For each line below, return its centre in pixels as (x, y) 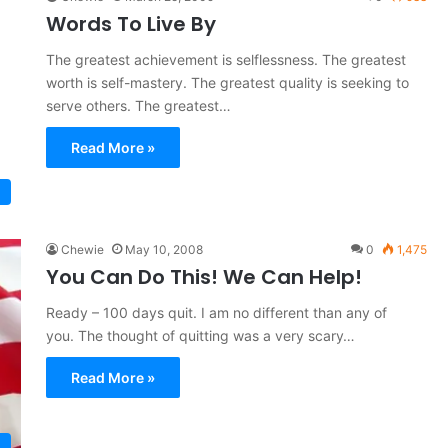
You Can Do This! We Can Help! (203, 277)
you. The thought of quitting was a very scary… (200, 336)
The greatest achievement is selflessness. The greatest (225, 59)
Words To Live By (130, 23)
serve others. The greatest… (138, 105)
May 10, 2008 (163, 250)
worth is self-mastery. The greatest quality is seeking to (227, 82)
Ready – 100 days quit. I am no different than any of (216, 313)
